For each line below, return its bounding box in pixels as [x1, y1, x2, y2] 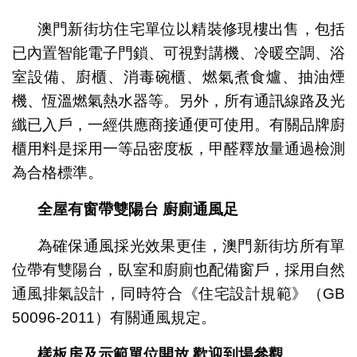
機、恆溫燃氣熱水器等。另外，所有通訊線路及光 [11, 92, 346, 109]
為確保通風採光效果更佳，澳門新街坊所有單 [37, 237, 346, 254]
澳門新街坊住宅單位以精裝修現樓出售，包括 [37, 20, 346, 37]
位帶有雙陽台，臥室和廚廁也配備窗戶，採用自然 [11, 261, 346, 278]
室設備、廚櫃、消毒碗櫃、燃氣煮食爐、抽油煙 [11, 68, 346, 85]
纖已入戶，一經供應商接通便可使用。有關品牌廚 [11, 116, 346, 133]
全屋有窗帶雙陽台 [37, 200, 159, 218]
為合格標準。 [11, 163, 103, 181]
